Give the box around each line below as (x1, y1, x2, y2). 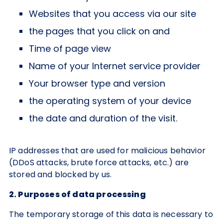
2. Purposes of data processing (9, 189, 146, 200)
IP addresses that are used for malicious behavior (9, 145, 206, 156)
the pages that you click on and (29, 25, 170, 37)
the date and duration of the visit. (29, 112, 177, 124)
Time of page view (29, 42, 111, 55)
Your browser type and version (29, 77, 165, 90)
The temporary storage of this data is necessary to (9, 209, 214, 220)
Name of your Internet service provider (29, 60, 201, 72)
